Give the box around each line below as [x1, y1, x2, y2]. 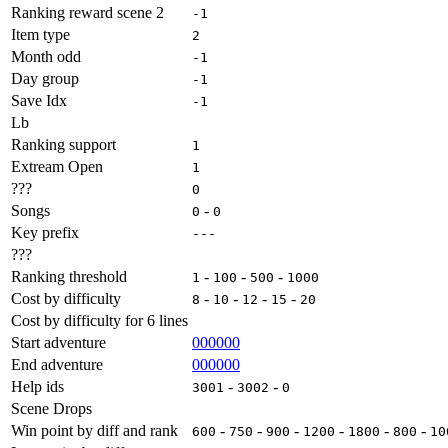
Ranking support [11, 135, 116, 153]
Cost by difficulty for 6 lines [11, 311, 188, 329]
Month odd [11, 47, 81, 65]
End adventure [11, 355, 103, 373]
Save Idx [11, 91, 67, 109]
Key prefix [11, 223, 79, 241]
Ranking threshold [11, 267, 127, 285]
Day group [11, 69, 79, 87]
